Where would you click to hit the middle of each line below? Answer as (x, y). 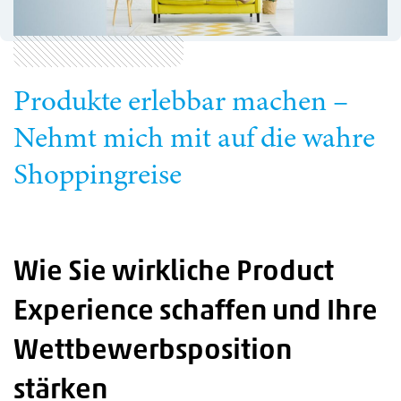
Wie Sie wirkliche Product (174, 273)
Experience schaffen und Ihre (196, 312)
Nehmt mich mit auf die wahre (194, 137)
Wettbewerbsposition (153, 351)
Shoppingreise (98, 173)
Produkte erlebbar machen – (181, 100)
